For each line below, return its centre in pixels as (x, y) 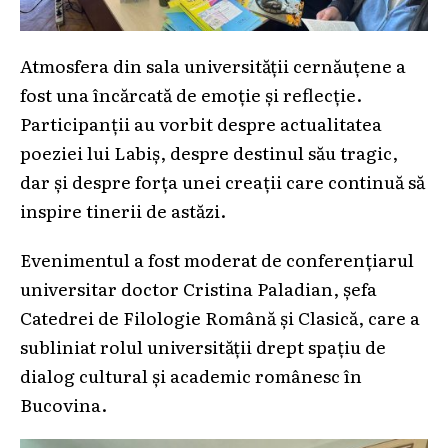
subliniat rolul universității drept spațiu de (203, 346)
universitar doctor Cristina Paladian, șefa (198, 288)
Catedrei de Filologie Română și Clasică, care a (220, 317)
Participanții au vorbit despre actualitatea (201, 123)
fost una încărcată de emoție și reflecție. (191, 94)
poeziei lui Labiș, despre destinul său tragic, (209, 152)
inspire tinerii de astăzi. (123, 210)
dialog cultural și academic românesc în (191, 375)
